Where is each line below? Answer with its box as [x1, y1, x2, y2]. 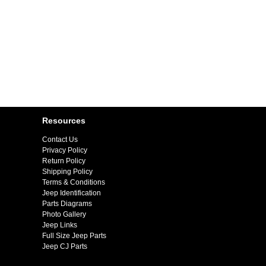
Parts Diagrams [42, 199, 92, 208]
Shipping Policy [42, 167, 93, 176]
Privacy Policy [42, 146, 87, 155]
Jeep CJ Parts [42, 242, 87, 251]
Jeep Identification [42, 189, 101, 198]
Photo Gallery [42, 210, 86, 219]
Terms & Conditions [42, 178, 105, 187]
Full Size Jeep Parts [42, 232, 106, 240]
